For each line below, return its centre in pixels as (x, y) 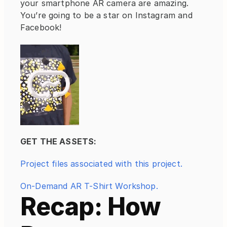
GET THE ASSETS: (59, 141)
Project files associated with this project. (101, 163)
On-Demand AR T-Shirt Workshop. (89, 186)
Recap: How (90, 206)
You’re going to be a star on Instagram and (106, 15)
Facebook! (41, 27)
